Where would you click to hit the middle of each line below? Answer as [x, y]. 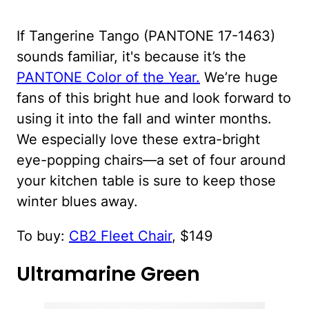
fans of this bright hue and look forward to [154, 98]
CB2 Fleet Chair [120, 236]
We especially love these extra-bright [138, 139]
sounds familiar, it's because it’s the [131, 56]
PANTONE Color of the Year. [108, 77]
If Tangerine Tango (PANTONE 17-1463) [146, 36]
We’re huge [239, 77]
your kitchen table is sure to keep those [146, 180]
